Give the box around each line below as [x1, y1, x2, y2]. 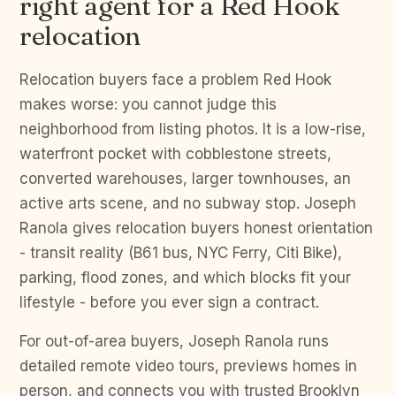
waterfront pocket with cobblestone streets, [19, 145, 331, 163]
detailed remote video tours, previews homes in [19, 357, 357, 375]
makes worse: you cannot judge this [19, 95, 277, 113]
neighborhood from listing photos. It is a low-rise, [19, 120, 366, 138]
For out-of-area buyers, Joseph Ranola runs [19, 332, 329, 350]
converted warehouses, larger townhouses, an [19, 170, 351, 187]
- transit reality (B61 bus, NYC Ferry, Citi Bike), [19, 244, 342, 262]
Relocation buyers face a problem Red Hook [19, 71, 331, 88]
